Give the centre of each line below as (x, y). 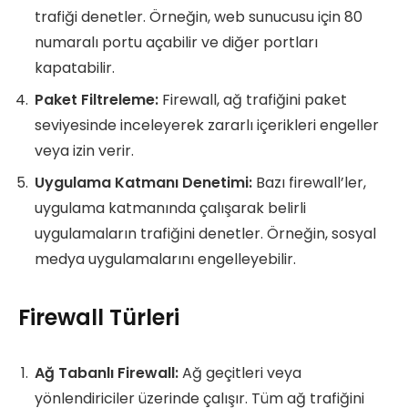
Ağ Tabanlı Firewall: (107, 372)
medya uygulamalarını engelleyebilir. (165, 259)
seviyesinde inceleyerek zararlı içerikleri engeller (207, 125)
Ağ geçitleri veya (240, 372)
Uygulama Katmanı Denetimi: (143, 182)
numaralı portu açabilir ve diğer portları (176, 42)
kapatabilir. (75, 67)
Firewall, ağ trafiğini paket (253, 99)
